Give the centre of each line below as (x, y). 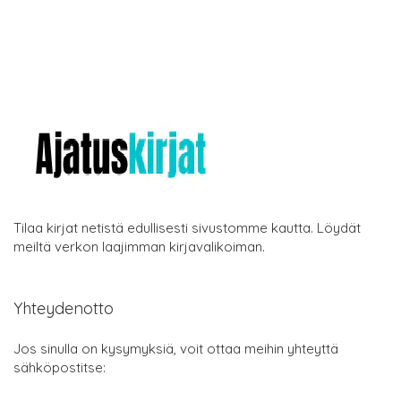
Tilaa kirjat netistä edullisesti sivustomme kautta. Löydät (187, 227)
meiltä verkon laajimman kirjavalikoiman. (139, 246)
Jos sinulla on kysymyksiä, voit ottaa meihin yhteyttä (176, 348)
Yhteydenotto (64, 308)
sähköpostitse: (60, 367)
